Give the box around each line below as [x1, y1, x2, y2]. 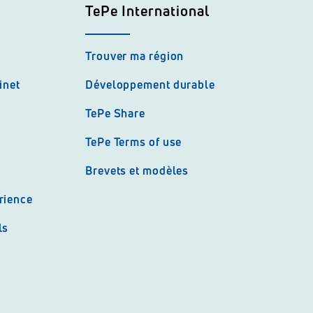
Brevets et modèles [85, 163, 189, 178]
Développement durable [85, 77, 215, 92]
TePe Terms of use [85, 134, 182, 150]
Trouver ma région [85, 48, 184, 64]
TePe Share [85, 105, 145, 121]
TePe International [85, 1, 210, 20]
